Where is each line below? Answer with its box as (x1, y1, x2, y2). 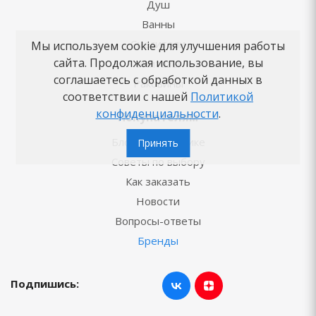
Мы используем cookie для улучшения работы (31, 38, 285, 54)
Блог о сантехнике (111, 135, 205, 149)
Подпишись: (11, 276, 79, 291)
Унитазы (136, 56, 180, 71)
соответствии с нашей (63, 89, 190, 104)
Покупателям (118, 109, 198, 125)
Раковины (133, 76, 183, 90)
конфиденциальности (95, 106, 219, 121)
